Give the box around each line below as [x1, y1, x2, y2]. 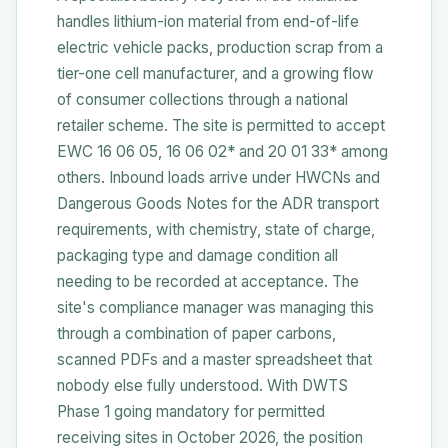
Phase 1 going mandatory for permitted [57, 401, 325, 421]
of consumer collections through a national [57, 89, 348, 109]
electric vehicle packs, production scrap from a [57, 37, 383, 57]
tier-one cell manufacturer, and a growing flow [57, 63, 374, 83]
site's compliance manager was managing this [57, 297, 374, 317]
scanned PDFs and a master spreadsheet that [57, 349, 372, 369]
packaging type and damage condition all [57, 245, 338, 265]
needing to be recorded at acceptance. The [57, 271, 359, 291]
